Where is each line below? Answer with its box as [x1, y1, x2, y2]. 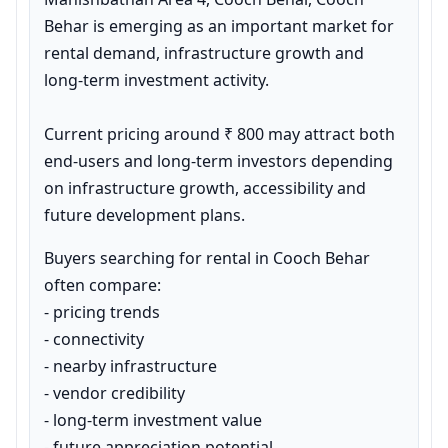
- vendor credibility [44, 382, 185, 404]
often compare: [44, 274, 161, 296]
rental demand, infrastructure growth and [44, 42, 364, 64]
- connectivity [44, 328, 144, 350]
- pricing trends [44, 301, 160, 323]
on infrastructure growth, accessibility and [44, 177, 366, 199]
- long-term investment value [44, 409, 262, 431]
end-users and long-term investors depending [44, 150, 393, 172]
